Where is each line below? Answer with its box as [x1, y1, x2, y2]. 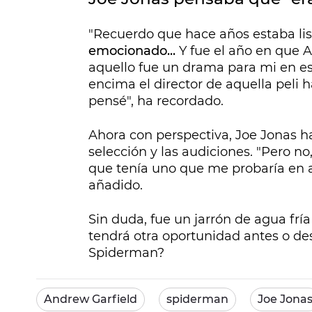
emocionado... [88, 43, 179, 59]
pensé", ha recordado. [88, 93, 224, 109]
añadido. [88, 178, 143, 194]
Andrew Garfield [44, 292, 137, 306]
